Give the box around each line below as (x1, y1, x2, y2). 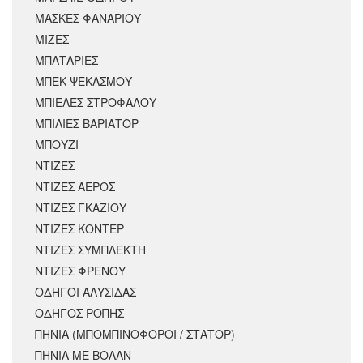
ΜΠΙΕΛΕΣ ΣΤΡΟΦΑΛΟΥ (35, 93, 156, 110)
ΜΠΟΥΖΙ (35, 135, 79, 152)
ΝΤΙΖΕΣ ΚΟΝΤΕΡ (35, 220, 124, 237)
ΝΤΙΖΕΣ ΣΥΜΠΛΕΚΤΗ (35, 241, 146, 258)
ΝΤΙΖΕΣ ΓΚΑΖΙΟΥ (35, 199, 126, 216)
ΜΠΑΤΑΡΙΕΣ (35, 51, 98, 68)
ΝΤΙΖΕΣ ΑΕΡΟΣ (35, 177, 115, 194)
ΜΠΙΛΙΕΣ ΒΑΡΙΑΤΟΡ (35, 114, 139, 131)
